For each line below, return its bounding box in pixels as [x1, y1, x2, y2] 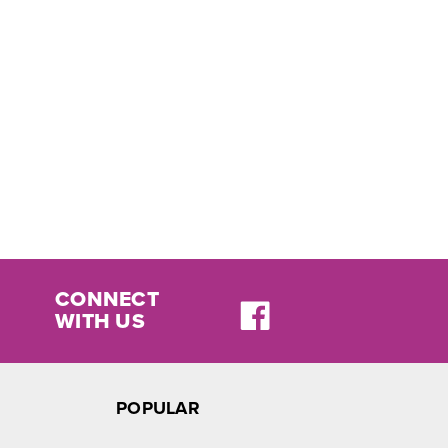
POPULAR [116, 396, 200, 419]
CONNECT [55, 286, 159, 312]
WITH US [55, 308, 145, 334]
